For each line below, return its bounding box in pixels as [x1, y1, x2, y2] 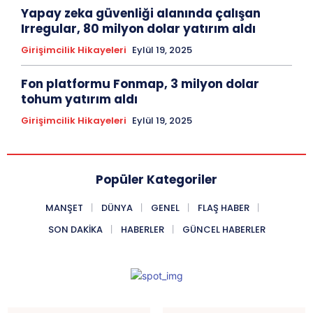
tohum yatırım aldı [21, 90, 138, 108]
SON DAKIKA [48, 222, 103, 236]
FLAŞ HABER [198, 201, 249, 214]
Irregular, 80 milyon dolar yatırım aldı [21, 20, 256, 37]
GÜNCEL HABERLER [182, 222, 265, 236]
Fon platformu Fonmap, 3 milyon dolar [21, 75, 259, 92]
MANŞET [45, 201, 83, 214]
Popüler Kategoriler [96, 170, 217, 188]
